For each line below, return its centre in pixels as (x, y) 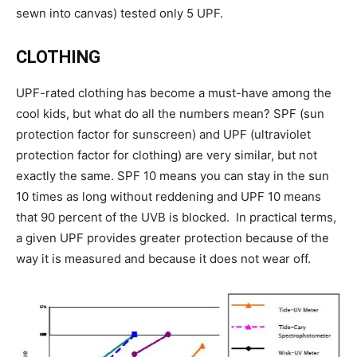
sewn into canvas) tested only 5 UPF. (120, 14)
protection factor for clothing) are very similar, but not (167, 155)
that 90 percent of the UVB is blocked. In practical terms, (176, 218)
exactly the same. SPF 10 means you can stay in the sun (173, 176)
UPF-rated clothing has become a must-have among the (174, 93)
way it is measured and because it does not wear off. (163, 259)
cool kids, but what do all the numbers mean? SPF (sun (170, 114)
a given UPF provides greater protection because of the (173, 238)
